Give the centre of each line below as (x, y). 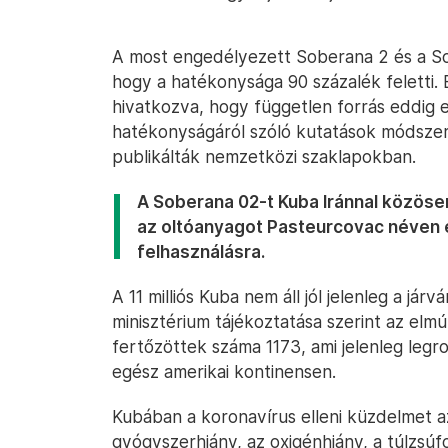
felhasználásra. (201, 251)
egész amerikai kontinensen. (224, 371)
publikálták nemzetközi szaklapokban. (264, 156)
